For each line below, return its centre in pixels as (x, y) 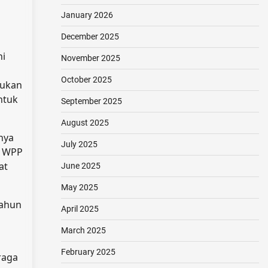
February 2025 (88, 252)
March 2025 (83, 230)
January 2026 (87, 15)
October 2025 (86, 80)
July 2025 (79, 144)
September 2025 (91, 101)
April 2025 (80, 209)
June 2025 (80, 166)
